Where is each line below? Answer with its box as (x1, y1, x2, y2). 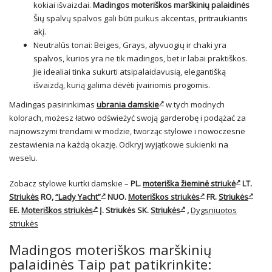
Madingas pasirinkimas (9, 99, 97, 110)
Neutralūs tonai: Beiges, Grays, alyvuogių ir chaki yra (33, 39, 226, 51)
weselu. (9, 152, 38, 164)
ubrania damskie (97, 99, 159, 110)
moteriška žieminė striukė (143, 178, 236, 189)
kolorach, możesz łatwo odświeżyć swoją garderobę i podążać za (9, 112, 246, 124)
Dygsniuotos (191, 205, 237, 216)
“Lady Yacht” (55, 191, 101, 203)
